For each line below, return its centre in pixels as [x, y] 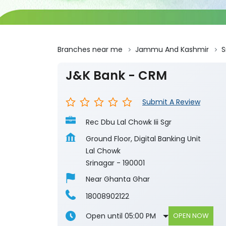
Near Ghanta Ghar [118, 179]
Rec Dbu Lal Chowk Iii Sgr [129, 122]
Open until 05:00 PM [121, 216]
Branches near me [90, 50]
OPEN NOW [191, 216]
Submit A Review [171, 102]
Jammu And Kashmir [172, 50]
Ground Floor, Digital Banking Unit [143, 139]
